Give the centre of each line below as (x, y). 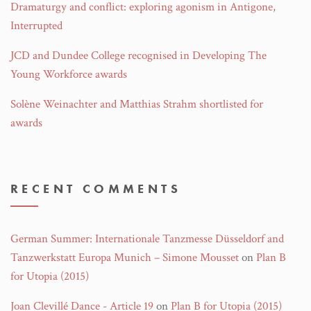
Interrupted (36, 26)
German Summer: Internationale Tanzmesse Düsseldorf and (147, 239)
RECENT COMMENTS (96, 188)
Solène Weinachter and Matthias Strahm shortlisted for (137, 104)
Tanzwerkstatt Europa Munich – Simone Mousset (125, 258)
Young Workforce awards (69, 74)
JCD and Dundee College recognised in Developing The (138, 56)
